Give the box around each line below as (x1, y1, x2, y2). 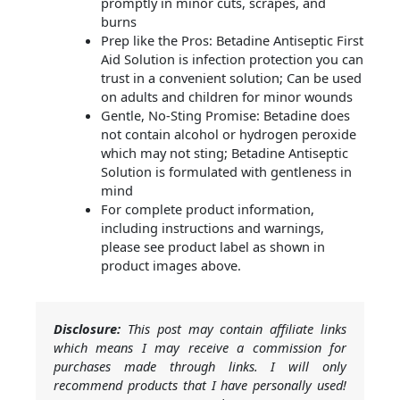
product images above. (100, 256, 241, 275)
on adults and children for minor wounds (100, 87, 353, 106)
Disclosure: (54, 320, 121, 338)
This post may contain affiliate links (121, 320, 346, 338)
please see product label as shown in (100, 237, 325, 256)
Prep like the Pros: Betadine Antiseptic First (100, 31, 363, 50)
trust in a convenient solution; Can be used (100, 69, 362, 87)
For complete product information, (100, 200, 314, 219)
